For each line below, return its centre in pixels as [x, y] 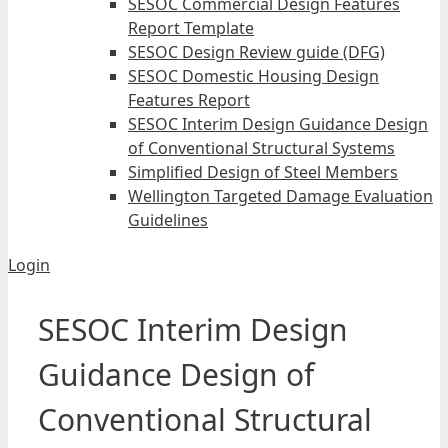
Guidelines [168, 220]
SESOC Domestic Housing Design [253, 76]
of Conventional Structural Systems [261, 148]
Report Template [191, 28]
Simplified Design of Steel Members [263, 172]
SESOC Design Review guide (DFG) [256, 52]
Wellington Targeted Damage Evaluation [280, 196]
